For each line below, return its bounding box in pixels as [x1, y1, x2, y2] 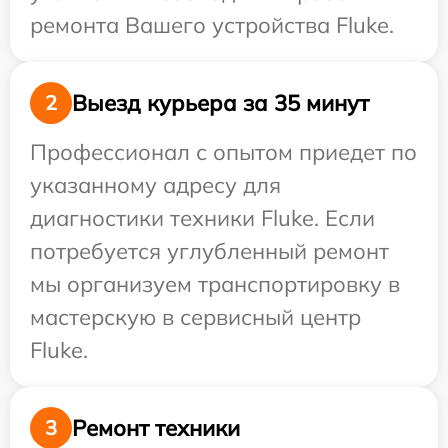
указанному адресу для [30, 171, 281, 199]
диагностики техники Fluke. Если [30, 204, 375, 232]
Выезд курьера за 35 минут [72, 88, 369, 117]
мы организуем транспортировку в [30, 270, 400, 298]
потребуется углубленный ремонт [30, 237, 389, 265]
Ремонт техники [72, 413, 240, 442]
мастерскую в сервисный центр [30, 303, 361, 331]
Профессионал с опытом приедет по [30, 138, 417, 166]
